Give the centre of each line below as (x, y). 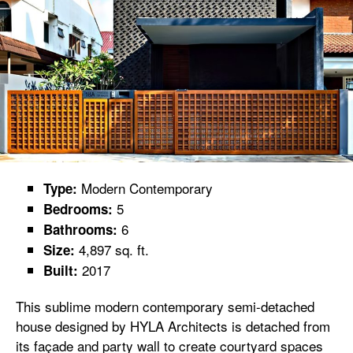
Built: (63, 270)
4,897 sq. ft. (112, 249)
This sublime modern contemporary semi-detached (165, 306)
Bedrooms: (78, 208)
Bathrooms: (82, 229)
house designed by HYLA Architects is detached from (173, 325)
